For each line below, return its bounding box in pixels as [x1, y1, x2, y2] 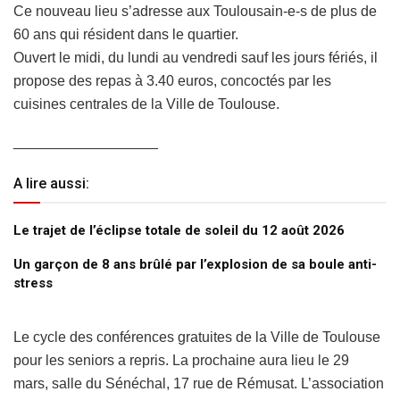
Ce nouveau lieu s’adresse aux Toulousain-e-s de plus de [13, 3, 377, 19]
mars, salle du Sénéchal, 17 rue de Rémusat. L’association [13, 375, 384, 391]
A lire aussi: [13, 174, 89, 192]
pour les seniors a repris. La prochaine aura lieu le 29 [13, 352, 349, 368]
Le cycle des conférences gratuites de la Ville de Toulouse [13, 329, 380, 345]
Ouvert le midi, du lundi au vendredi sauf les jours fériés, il [13, 49, 378, 65]
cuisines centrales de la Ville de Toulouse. [13, 96, 279, 112]
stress [13, 274, 53, 291]
